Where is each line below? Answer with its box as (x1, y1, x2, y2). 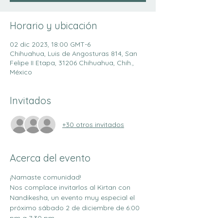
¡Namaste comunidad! (10, 173, 81, 182)
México (10, 68, 32, 76)
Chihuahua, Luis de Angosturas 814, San (10, 49, 137, 58)
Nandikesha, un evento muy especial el (10, 193, 137, 202)
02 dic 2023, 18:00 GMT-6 (10, 40, 91, 49)
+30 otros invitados (62, 120, 124, 129)
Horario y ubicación (10, 19, 97, 32)
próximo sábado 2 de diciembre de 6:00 (10, 203, 142, 212)
